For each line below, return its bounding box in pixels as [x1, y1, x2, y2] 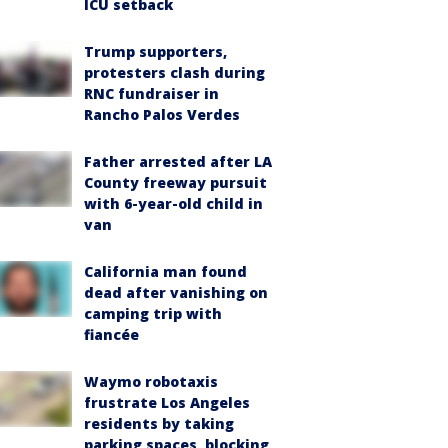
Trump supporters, [84, 42, 227, 61]
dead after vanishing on [84, 283, 268, 302]
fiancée [84, 325, 139, 344]
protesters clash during [84, 63, 265, 82]
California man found [84, 262, 247, 281]
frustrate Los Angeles [84, 393, 250, 412]
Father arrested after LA [84, 152, 272, 171]
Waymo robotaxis [84, 372, 218, 391]
